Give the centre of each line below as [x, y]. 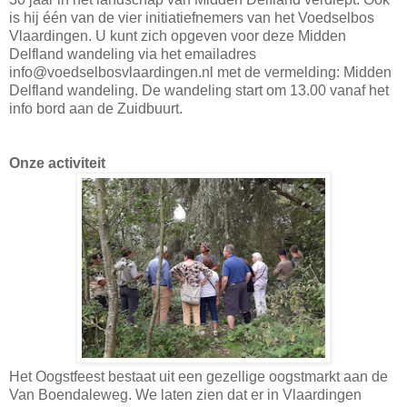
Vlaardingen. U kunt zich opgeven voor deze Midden [178, 35]
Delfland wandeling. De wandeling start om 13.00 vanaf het [199, 90]
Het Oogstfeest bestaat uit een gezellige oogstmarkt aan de [199, 376]
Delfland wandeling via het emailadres [133, 54]
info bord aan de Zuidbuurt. [96, 108]
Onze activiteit [57, 163]
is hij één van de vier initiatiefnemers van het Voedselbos [192, 17]
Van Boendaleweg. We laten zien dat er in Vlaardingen [185, 394]
